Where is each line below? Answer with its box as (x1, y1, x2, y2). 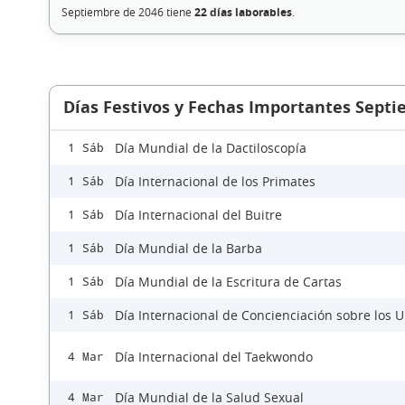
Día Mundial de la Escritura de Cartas (115, 273, 342, 291)
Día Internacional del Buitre (115, 206, 282, 224)
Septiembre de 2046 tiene (61, 5, 194, 20)
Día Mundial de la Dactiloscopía (115, 139, 306, 157)
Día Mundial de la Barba (115, 240, 262, 258)
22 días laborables (193, 5, 292, 21)
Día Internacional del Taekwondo (115, 347, 313, 365)
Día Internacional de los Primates (115, 173, 316, 191)
